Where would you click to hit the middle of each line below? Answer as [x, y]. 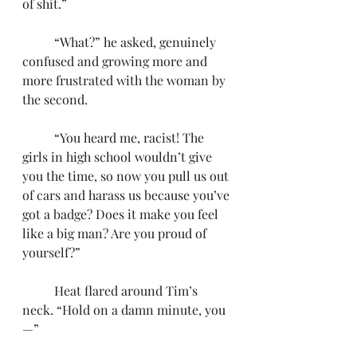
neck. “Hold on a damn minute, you [124, 310]
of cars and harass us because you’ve [127, 195]
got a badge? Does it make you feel [122, 214]
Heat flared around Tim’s [38, 290]
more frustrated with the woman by [126, 80]
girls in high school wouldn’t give [119, 157]
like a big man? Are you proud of [116, 233]
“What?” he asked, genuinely [38, 42]
